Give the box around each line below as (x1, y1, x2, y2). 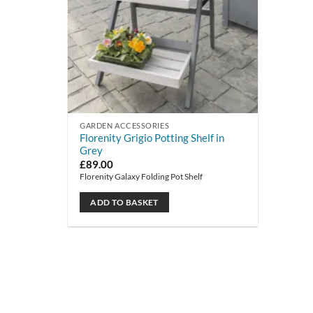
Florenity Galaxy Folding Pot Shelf (80, 171, 203, 181)
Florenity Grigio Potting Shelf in (80, 132, 225, 145)
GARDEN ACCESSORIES (80, 121, 170, 131)
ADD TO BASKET (90, 197, 159, 207)
